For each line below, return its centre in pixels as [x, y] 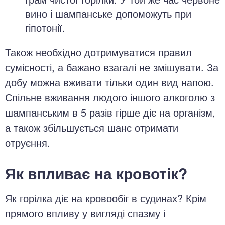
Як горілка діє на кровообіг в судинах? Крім [106, 198]
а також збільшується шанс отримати [92, 127]
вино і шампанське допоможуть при [108, 13]
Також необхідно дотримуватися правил [98, 52]
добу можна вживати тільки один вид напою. [109, 82]
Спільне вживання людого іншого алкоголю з [110, 97]
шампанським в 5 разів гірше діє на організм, [110, 112]
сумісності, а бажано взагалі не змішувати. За [112, 67]
